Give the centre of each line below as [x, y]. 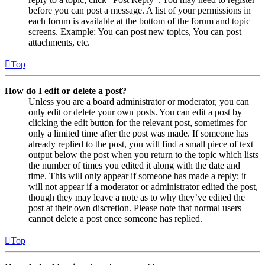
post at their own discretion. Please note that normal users [135, 208]
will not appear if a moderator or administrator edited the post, [143, 187]
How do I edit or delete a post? [66, 91]
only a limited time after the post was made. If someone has [138, 134]
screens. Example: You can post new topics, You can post [135, 32]
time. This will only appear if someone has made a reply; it [137, 176]
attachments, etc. [59, 43]
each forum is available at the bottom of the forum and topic [139, 21]
